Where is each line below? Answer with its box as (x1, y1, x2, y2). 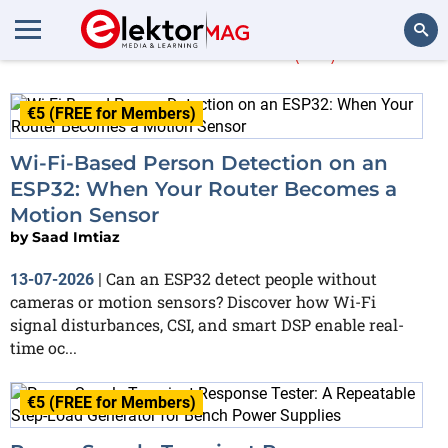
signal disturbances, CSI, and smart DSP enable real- (10, 314, 404, 335)
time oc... (10, 337, 77, 358)
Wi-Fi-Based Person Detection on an (10, 151, 388, 175)
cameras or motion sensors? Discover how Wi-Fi (10, 291, 376, 312)
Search (385, 76, 428, 93)
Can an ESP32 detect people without (106, 268, 377, 289)
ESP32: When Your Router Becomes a (10, 177, 397, 201)
